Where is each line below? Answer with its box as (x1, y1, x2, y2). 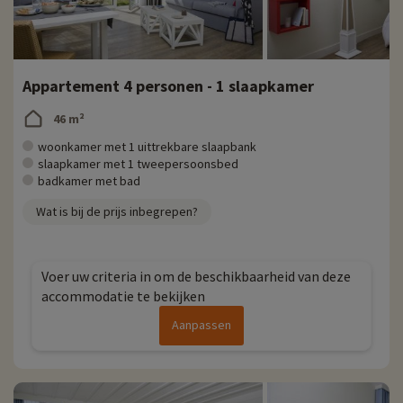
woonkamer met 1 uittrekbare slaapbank (38, 139, 256, 156)
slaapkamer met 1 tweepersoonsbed (38, 156, 238, 173)
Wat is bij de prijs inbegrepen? (36, 203, 198, 220)
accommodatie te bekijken (41, 287, 205, 306)
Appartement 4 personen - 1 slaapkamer (22, 76, 314, 97)
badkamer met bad (38, 173, 140, 190)
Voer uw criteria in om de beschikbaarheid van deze (41, 267, 351, 286)
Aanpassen (172, 317, 231, 334)
